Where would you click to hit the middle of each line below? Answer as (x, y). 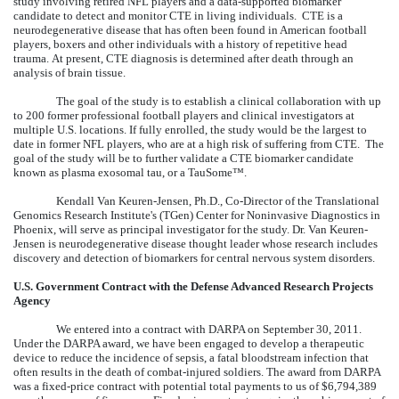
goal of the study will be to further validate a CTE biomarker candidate (183, 158)
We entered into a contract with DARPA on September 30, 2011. (209, 329)
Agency (32, 300)
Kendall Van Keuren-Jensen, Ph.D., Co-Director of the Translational (218, 200)
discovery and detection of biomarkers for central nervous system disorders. (194, 257)
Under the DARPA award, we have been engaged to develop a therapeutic (189, 343)
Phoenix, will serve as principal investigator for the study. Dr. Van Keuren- (191, 229)
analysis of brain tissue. (69, 72)
